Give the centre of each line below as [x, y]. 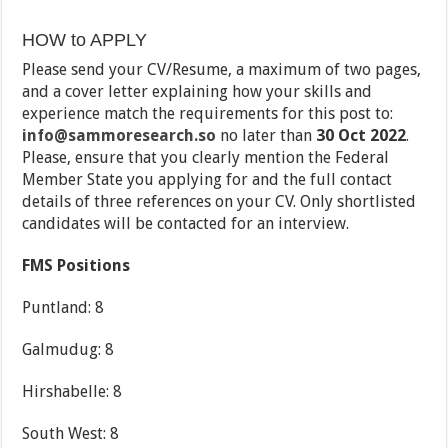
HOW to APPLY [85, 40]
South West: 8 [71, 434]
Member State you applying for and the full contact [207, 180]
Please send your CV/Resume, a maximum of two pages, [222, 70]
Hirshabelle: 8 [72, 392]
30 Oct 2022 [361, 136]
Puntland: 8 [63, 308]
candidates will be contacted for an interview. [186, 224]
